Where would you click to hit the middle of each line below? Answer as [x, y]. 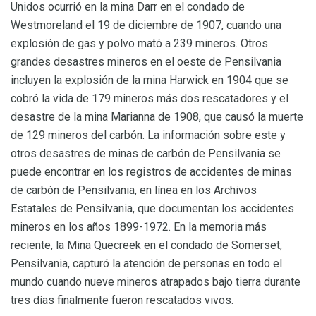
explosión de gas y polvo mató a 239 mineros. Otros [139, 43]
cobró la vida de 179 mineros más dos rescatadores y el [150, 98]
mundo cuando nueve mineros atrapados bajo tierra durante [156, 281]
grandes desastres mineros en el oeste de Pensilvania [146, 61]
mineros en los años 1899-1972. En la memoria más [139, 226]
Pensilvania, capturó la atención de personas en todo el [146, 263]
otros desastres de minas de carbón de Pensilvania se [146, 153]
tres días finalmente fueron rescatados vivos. [122, 300]
